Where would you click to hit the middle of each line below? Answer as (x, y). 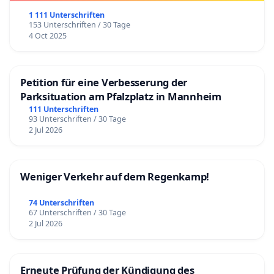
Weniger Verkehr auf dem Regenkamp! (115, 176)
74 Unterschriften (61, 203)
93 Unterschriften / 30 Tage (77, 119)
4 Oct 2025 (47, 35)
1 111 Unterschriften (66, 15)
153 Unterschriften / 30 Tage (79, 24)
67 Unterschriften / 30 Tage (77, 213)
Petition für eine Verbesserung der (104, 82)
